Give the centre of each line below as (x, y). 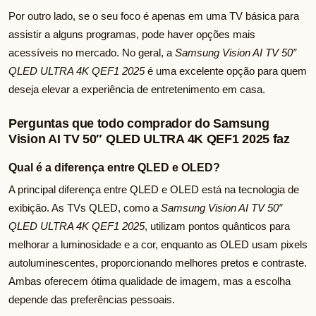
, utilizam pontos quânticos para (217, 226)
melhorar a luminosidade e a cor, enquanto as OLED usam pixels (158, 245)
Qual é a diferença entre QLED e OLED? (114, 168)
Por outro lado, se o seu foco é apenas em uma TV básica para (154, 16)
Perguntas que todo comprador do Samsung (139, 124)
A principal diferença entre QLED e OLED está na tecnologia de (154, 190)
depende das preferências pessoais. (92, 300)
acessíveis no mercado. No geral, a (92, 53)
